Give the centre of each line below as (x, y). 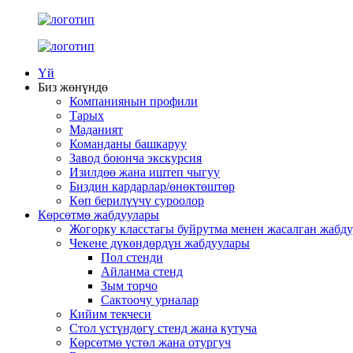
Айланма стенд (142, 271)
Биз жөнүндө (73, 87)
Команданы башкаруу (128, 144)
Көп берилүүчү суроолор (137, 201)
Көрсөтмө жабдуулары (98, 215)
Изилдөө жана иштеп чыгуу (145, 172)
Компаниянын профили (134, 101)
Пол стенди (132, 257)
